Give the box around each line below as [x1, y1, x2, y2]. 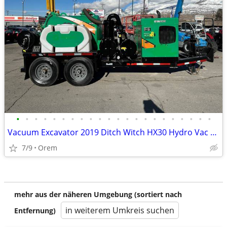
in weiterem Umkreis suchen [65, 205, 174, 216]
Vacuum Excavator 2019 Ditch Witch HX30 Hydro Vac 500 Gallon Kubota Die [210, 127, 217, 138]
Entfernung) [14, 206, 56, 215]
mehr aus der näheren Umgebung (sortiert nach [14, 190, 182, 199]
